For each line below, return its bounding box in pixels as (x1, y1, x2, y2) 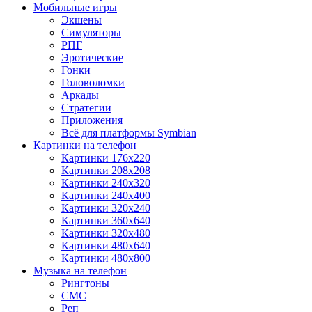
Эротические (61, 51, 123, 63)
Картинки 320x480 (61, 226, 150, 239)
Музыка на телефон (33, 264, 127, 276)
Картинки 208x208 (61, 164, 150, 176)
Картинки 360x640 (61, 214, 150, 226)
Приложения (61, 114, 123, 126)
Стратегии (61, 101, 111, 114)
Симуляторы (61, 26, 121, 38)
